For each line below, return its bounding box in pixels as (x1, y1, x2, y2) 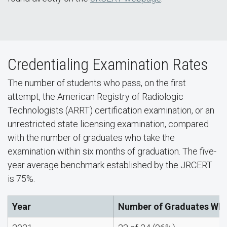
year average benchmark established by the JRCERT (8, 160, 212, 170)
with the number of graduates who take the (8, 132, 175, 143)
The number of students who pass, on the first (8, 78, 186, 88)
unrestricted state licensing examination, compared (8, 119, 209, 129)
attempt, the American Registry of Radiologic (8, 91, 183, 102)
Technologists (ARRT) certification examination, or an (8, 105, 214, 116)
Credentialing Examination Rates (8, 55, 208, 74)
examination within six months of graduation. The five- (8, 146, 216, 157)
